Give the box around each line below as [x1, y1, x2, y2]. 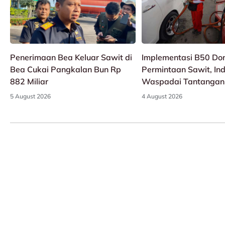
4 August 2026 [141, 92, 182, 100]
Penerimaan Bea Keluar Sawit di [10, 52, 132, 63]
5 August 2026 [10, 92, 51, 100]
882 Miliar [10, 76, 48, 87]
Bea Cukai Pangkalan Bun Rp [10, 64, 121, 75]
